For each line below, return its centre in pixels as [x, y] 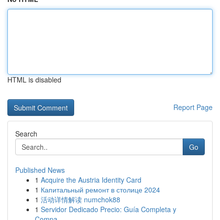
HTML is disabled [34, 80]
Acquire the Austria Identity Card [91, 180]
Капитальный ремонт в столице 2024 [100, 190]
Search [26, 134]
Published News [40, 170]
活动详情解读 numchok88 [81, 199]
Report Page [193, 107]
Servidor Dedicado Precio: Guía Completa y [109, 209]
